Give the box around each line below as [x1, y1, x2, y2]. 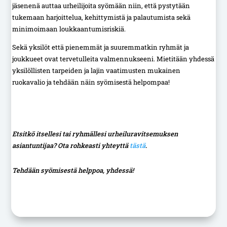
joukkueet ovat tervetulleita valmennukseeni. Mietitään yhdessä [12, 54, 215, 63]
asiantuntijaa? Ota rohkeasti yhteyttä [12, 140, 130, 150]
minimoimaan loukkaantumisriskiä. [12, 24, 126, 33]
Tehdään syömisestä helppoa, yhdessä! [12, 165, 134, 175]
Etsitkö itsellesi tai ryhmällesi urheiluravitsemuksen [12, 129, 178, 138]
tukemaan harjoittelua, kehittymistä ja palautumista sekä [12, 12, 191, 22]
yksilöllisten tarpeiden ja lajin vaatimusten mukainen [12, 65, 181, 75]
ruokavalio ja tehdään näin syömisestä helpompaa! [12, 77, 170, 87]
